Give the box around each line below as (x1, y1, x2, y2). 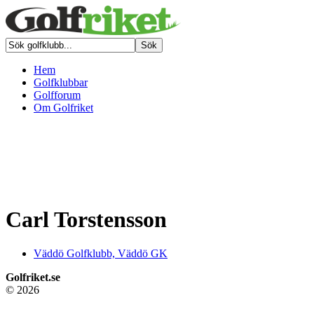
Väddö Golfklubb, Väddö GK (34, 247, 168, 259)
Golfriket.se (6, 271, 60, 283)
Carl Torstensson (6, 206, 167, 232)
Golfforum (34, 89, 81, 102)
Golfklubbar (34, 76, 88, 89)
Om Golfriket (34, 102, 93, 114)
